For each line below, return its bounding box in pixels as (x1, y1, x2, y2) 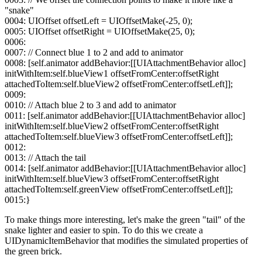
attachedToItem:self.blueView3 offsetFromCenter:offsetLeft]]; (5, 132, 233, 142)
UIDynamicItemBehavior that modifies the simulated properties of (5, 236, 248, 246)
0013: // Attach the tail (5, 153, 86, 163)
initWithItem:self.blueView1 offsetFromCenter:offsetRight (5, 68, 219, 79)
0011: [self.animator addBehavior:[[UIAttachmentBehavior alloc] (5, 111, 245, 121)
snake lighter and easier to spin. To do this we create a (5, 225, 203, 236)
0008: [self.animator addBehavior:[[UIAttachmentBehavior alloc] (5, 58, 246, 68)
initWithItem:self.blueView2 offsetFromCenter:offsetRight (5, 121, 219, 132)
